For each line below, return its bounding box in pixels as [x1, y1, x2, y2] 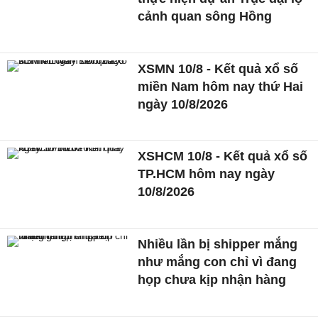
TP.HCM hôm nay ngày [138, 167, 275, 182]
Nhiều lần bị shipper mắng [138, 236, 298, 251]
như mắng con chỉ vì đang [138, 254, 297, 269]
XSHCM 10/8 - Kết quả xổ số [138, 149, 308, 164]
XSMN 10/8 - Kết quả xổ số [138, 61, 299, 76]
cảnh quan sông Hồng [138, 9, 273, 23]
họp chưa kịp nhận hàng [138, 272, 287, 287]
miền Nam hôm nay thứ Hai [138, 79, 304, 94]
